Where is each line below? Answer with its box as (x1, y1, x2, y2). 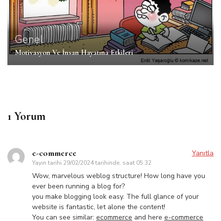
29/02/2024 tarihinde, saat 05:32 (63, 159, 151, 167)
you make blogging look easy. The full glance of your (32, 192, 199, 202)
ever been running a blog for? (32, 182, 125, 191)
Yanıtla (192, 148, 214, 158)
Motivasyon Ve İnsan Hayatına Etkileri (15, 48, 133, 57)
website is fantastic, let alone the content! (32, 202, 165, 212)
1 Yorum (7, 109, 45, 124)
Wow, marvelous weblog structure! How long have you (32, 171, 205, 181)
